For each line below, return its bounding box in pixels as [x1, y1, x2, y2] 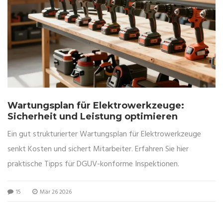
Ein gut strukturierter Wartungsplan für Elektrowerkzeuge [7, 128, 201, 141]
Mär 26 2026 [38, 187, 72, 198]
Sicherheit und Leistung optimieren [7, 111, 178, 122]
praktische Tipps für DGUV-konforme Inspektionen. [7, 158, 179, 171]
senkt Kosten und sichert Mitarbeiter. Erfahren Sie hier [7, 143, 189, 156]
